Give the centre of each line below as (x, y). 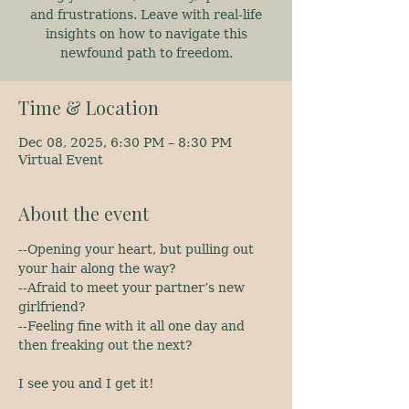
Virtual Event (61, 160)
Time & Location (89, 107)
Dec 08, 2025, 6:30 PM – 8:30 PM (125, 142)
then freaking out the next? (105, 345)
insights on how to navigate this (146, 34)
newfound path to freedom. (146, 53)
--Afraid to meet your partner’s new (133, 288)
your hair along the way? (97, 268)
